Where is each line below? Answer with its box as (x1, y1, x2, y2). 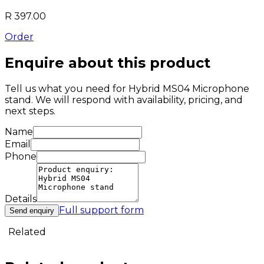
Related (8, 226, 46, 237)
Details (5, 193, 37, 204)
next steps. (5, 105, 55, 117)
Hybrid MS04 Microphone (128, 82, 249, 94)
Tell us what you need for (5, 82, 128, 94)
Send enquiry (9, 206, 54, 215)
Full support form (59, 204, 144, 216)
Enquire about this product (5, 54, 210, 71)
